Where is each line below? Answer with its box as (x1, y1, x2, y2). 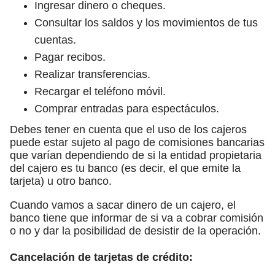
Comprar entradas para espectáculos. (34, 102, 219, 115)
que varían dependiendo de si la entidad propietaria (10, 149, 261, 161)
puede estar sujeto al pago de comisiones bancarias (10, 136, 265, 149)
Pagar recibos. (34, 50, 106, 63)
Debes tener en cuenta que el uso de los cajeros (10, 123, 247, 136)
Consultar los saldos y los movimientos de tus (34, 16, 258, 29)
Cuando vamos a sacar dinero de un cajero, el (10, 198, 236, 211)
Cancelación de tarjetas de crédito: (10, 250, 193, 263)
